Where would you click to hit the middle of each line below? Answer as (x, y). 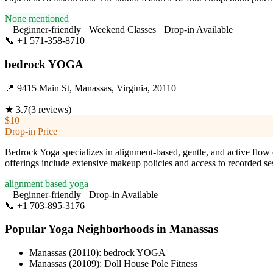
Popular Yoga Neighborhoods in (87, 229)
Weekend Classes (122, 30)
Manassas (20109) (64, 264)
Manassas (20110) (64, 253)
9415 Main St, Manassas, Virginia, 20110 (97, 88)
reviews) (54, 109)
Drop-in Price (31, 131)
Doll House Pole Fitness (151, 264)
